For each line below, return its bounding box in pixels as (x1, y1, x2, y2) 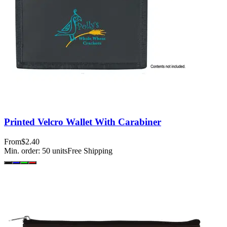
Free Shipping (67, 146, 112, 155)
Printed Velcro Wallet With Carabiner (4, 116, 161, 127)
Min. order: (4, 146, 42, 155)
